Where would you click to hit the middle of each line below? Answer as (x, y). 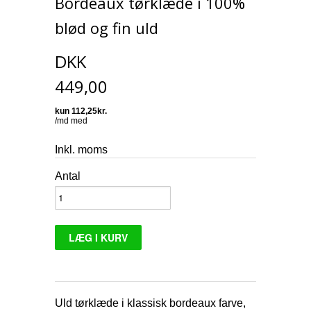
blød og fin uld (107, 27)
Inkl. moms (81, 149)
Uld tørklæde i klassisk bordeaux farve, (150, 303)
